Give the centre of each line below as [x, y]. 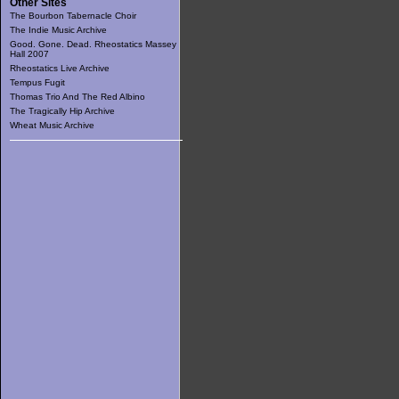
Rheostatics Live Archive [60, 68]
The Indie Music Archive [58, 30]
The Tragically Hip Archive [62, 111]
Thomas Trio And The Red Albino [77, 97]
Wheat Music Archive [52, 125]
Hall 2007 [29, 54]
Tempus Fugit [37, 82]
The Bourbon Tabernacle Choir [73, 16]
